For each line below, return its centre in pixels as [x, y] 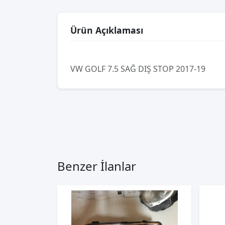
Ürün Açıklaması [107, 30]
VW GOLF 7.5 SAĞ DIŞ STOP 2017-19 [138, 69]
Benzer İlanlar [97, 166]
